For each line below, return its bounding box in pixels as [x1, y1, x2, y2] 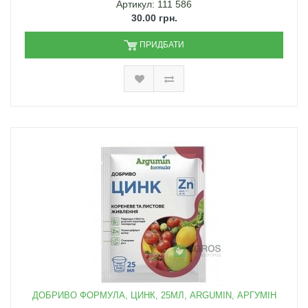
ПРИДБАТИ [140, 40, 184, 50]
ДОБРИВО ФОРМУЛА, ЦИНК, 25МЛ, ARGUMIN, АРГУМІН [32, 290, 276, 301]
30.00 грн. [131, 12, 177, 24]
